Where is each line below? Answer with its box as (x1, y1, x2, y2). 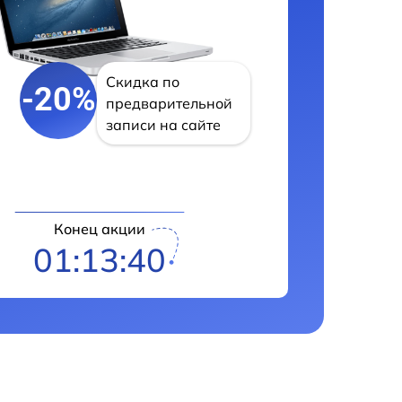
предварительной (106, 93, 233, 112)
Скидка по (106, 72, 180, 91)
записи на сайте (106, 115, 222, 134)
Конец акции (53, 220, 145, 239)
